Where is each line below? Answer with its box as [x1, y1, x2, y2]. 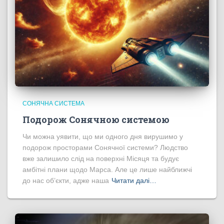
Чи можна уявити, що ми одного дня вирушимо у [22, 132, 183, 140]
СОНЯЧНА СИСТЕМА [22, 99, 84, 107]
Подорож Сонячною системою [22, 113, 169, 125]
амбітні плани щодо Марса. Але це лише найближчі [22, 165, 192, 173]
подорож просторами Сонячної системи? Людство [22, 143, 188, 151]
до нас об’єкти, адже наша [22, 176, 109, 184]
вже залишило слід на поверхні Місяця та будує [22, 154, 179, 162]
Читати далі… [111, 176, 156, 184]
